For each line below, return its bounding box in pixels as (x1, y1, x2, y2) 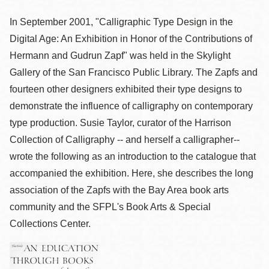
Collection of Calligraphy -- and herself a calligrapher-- (10, 134, 240, 145)
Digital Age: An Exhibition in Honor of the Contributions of (10, 34, 252, 44)
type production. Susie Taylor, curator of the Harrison (10, 118, 231, 128)
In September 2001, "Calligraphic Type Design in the (10, 17, 233, 27)
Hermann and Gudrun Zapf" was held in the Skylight (10, 50, 231, 61)
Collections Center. (10, 219, 91, 229)
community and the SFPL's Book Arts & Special (10, 202, 211, 212)
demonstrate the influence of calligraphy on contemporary (10, 101, 253, 111)
